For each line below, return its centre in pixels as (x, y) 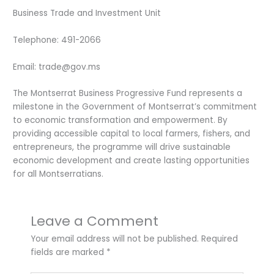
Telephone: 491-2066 (57, 40)
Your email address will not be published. (115, 239)
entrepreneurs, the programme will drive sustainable (122, 147)
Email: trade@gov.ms (57, 67)
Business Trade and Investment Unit (87, 13)
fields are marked (69, 253)
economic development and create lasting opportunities (131, 161)
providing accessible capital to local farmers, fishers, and (132, 134)
